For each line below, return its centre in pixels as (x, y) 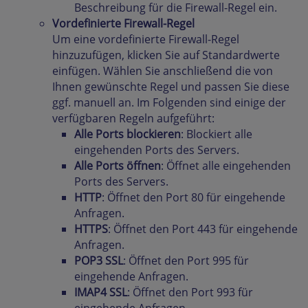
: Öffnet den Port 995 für (186, 261)
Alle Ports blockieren (128, 134)
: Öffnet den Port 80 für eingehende (194, 198)
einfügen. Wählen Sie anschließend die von (163, 71)
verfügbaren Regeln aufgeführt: (133, 119)
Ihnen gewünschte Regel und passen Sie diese (171, 87)
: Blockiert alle (217, 134)
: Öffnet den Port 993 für (190, 293)
